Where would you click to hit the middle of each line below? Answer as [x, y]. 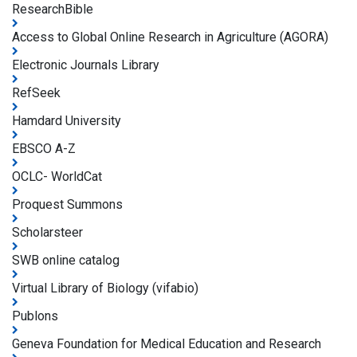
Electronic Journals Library [86, 65]
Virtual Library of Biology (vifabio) [105, 288]
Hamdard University [67, 120]
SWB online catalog [66, 260]
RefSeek [36, 92]
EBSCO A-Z [44, 148]
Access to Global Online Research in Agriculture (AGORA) [170, 37]
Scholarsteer [47, 232]
